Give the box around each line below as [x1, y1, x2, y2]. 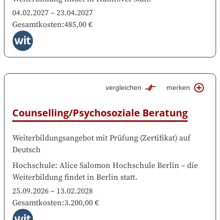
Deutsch [12, 145, 41, 155]
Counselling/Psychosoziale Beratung [12, 106, 188, 120]
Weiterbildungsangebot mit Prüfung [12, 133, 138, 143]
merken [166, 83, 191, 92]
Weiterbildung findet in [12, 172, 94, 183]
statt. [120, 172, 137, 183]
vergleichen [106, 83, 142, 92]
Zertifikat [142, 133, 175, 143]
